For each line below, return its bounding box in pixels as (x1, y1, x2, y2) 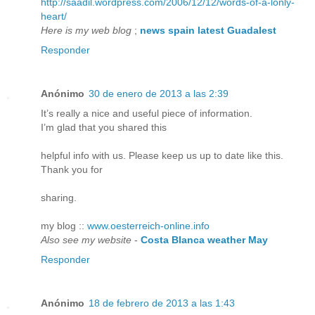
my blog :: (41, 220, 87, 232)
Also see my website (41, 234, 131, 246)
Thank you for (41, 164, 103, 176)
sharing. (41, 192, 77, 204)
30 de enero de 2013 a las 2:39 (89, 88, 229, 100)
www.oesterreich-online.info (87, 220, 210, 232)
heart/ (41, 11, 67, 22)
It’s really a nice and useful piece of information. (41, 108, 252, 120)
